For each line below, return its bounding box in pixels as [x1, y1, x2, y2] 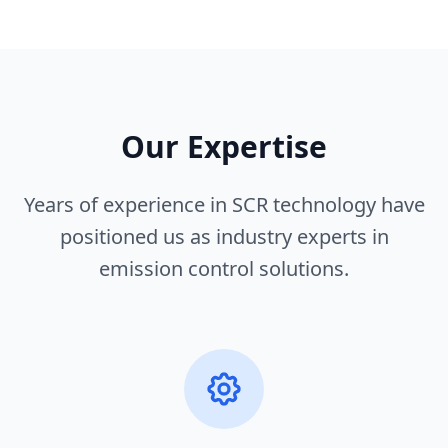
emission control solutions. [99, 255, 349, 283]
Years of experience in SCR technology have [23, 191, 425, 219]
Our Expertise [121, 126, 327, 168]
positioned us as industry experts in [59, 223, 389, 251]
